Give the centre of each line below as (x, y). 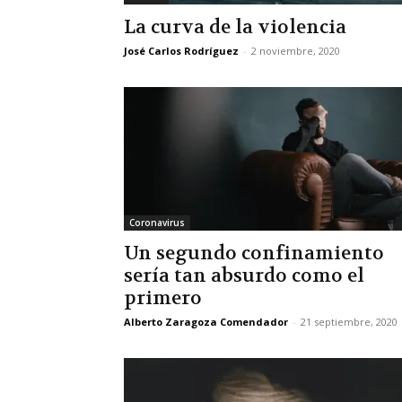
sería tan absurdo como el (244, 276)
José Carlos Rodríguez (181, 51)
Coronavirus (157, 223)
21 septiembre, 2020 (349, 322)
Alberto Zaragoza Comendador (206, 322)
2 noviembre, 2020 (296, 51)
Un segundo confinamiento (254, 253)
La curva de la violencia (235, 27)
